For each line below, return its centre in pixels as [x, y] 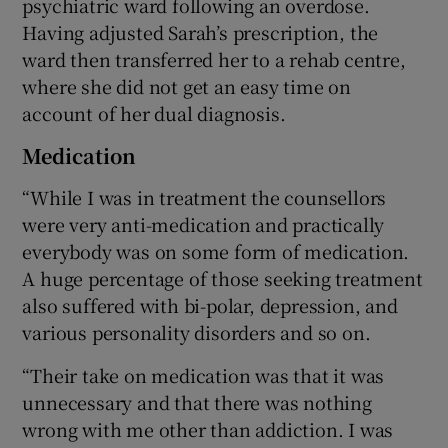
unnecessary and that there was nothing [197, 402]
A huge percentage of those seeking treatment [222, 278]
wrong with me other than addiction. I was [208, 429]
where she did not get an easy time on [187, 86]
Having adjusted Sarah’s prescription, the [200, 32]
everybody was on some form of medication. [216, 251]
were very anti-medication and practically [203, 224]
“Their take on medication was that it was [203, 375]
